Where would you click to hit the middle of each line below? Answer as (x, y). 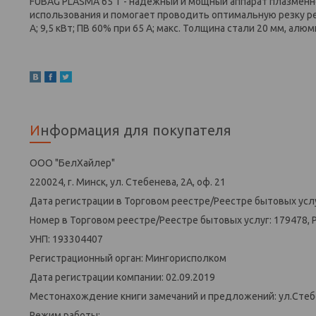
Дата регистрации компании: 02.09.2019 (122, 277)
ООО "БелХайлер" (72, 163)
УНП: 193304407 (66, 239)
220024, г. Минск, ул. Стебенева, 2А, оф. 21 (128, 182)
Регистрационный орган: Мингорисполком (128, 258)
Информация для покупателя (136, 130)
